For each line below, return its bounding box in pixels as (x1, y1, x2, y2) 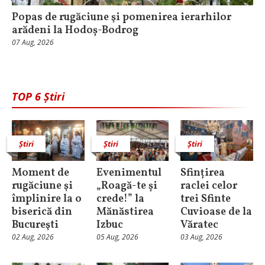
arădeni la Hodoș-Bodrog (12, 23, 138, 38)
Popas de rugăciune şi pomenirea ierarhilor (12, 10, 231, 25)
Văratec (180, 217, 219, 232)
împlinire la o (12, 191, 82, 206)
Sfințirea (180, 165, 225, 180)
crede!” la (96, 191, 144, 206)
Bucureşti (12, 217, 59, 232)
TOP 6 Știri (12, 89, 64, 104)
